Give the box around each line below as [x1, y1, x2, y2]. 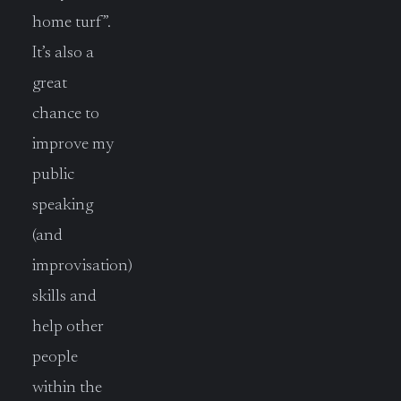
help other [32, 318, 104, 336]
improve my [32, 135, 115, 153]
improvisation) [32, 257, 132, 275]
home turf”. [32, 13, 111, 31]
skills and [32, 287, 97, 305]
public [32, 166, 74, 183]
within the [32, 379, 102, 397]
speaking [32, 196, 93, 214]
